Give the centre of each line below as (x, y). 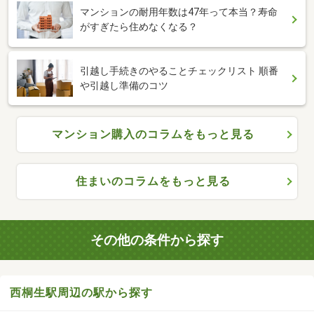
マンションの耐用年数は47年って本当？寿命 (179, 12)
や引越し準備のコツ (124, 85)
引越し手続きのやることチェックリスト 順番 (179, 70)
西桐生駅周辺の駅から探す (81, 293)
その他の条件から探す (157, 240)
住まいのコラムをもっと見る (153, 182)
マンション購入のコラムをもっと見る (153, 135)
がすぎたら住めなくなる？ (139, 27)
